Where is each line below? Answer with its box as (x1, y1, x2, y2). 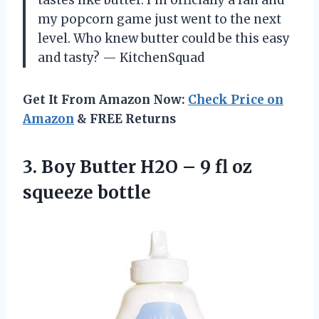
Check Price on (188, 92, 283, 108)
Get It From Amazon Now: (23, 92, 188, 108)
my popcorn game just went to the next (38, 11, 281, 28)
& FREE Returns (74, 111, 176, 127)
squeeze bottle (23, 182, 151, 204)
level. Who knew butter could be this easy (38, 31, 290, 47)
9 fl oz (196, 156, 252, 179)
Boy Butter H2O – (41, 156, 196, 179)
